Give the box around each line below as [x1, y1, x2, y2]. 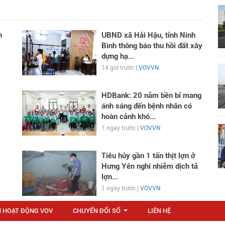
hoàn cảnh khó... [101, 112, 156, 121]
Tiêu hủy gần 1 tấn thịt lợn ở [101, 151, 195, 160]
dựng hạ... [101, 52, 134, 61]
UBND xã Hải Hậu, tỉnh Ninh [101, 31, 195, 40]
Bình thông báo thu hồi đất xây [101, 41, 202, 50]
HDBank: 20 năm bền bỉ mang [101, 91, 201, 100]
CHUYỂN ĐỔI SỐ [73, 207, 121, 214]
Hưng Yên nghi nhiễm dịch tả [101, 162, 198, 171]
